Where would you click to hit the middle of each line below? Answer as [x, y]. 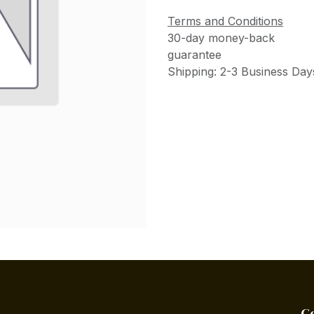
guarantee [194, 54]
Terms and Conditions [225, 21]
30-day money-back [221, 37]
